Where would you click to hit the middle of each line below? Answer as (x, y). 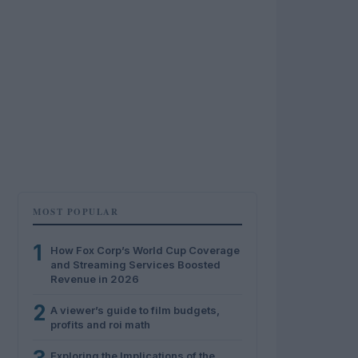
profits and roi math (100, 324)
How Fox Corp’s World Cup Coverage (145, 250)
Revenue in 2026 (95, 279)
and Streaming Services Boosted (135, 265)
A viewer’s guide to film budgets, (135, 310)
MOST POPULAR (76, 212)
